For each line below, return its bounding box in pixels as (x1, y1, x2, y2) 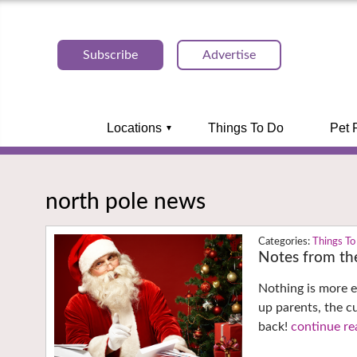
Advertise (202, 49, 256, 61)
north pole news (45, 190, 206, 213)
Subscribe (83, 49, 138, 61)
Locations (106, 121, 162, 135)
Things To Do (207, 121, 284, 135)
